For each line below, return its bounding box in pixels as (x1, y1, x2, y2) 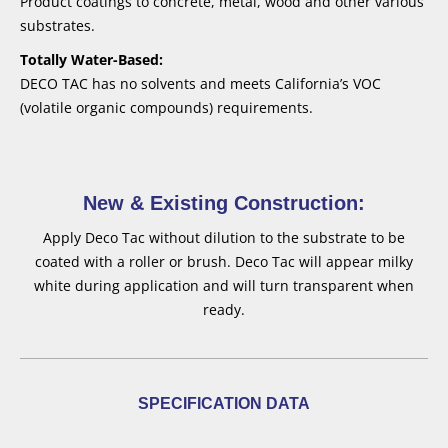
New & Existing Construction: (83, 191, 365, 214)
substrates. (20, 15, 95, 35)
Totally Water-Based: (20, 49, 163, 69)
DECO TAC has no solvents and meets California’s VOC (20, 73, 381, 93)
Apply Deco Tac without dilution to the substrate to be (43, 227, 405, 247)
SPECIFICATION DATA (138, 394, 310, 412)
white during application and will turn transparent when (34, 275, 414, 295)
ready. (203, 299, 245, 319)
